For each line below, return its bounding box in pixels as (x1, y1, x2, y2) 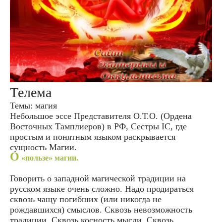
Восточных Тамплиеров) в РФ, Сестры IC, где (10, 121, 187, 132)
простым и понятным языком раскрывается (10, 132, 175, 142)
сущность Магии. (10, 142, 77, 153)
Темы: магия (10, 101, 57, 111)
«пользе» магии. (19, 154, 78, 163)
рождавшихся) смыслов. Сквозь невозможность (10, 205, 192, 215)
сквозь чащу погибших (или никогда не (10, 194, 162, 205)
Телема (10, 85, 52, 101)
